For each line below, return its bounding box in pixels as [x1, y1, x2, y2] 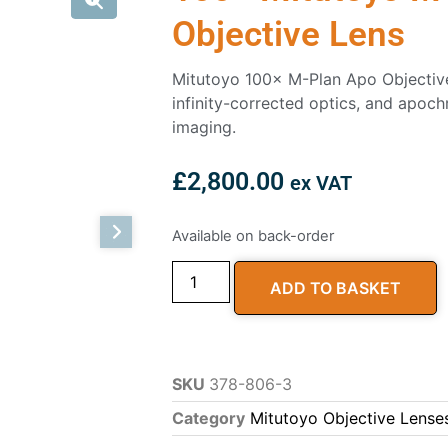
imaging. [172, 117, 236, 137]
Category [172, 408, 245, 429]
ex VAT [290, 171, 352, 196]
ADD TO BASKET [270, 278, 402, 299]
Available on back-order [172, 226, 334, 245]
